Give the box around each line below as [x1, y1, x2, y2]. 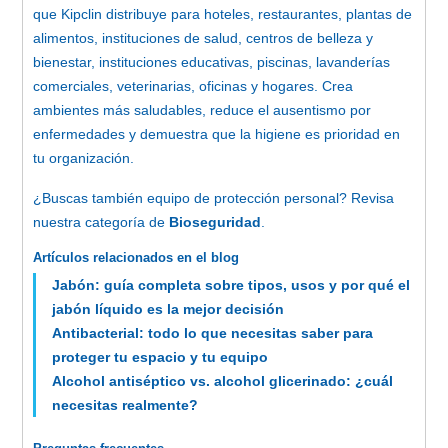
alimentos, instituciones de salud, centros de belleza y [33, 29, 373, 46]
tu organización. [33, 149, 134, 166]
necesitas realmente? [52, 396, 198, 413]
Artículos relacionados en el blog [33, 249, 239, 265]
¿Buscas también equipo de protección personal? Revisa [33, 189, 394, 206]
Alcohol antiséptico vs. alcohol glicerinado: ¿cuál [52, 372, 393, 389]
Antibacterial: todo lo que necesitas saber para [52, 324, 373, 341]
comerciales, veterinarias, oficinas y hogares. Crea [33, 77, 353, 94]
